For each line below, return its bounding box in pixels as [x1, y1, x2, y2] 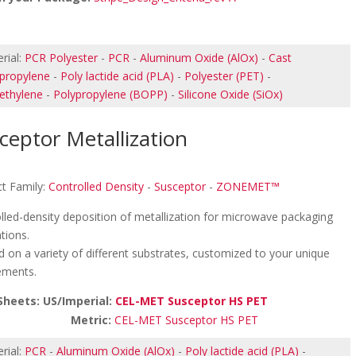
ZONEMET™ [216, 179, 281, 194]
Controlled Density [48, 179, 145, 194]
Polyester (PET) [184, 68, 265, 83]
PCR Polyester [25, 50, 99, 65]
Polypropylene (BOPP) [53, 87, 168, 102]
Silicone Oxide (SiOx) [178, 87, 284, 102]
